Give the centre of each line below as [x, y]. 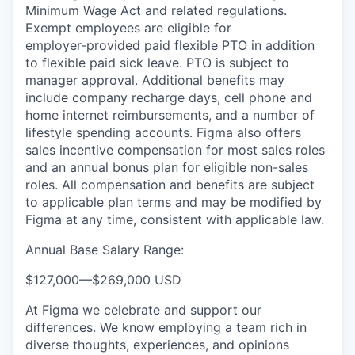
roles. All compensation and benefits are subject [170, 185]
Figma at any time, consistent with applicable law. [175, 219]
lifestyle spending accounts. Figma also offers [163, 132]
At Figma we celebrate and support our [143, 310]
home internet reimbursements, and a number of [170, 115]
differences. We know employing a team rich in [166, 327]
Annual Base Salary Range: [105, 250]
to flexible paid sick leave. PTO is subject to [157, 63]
